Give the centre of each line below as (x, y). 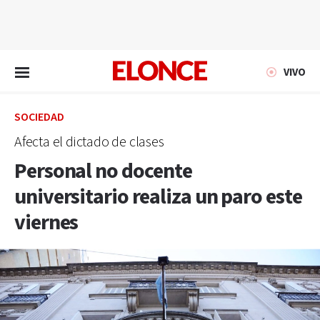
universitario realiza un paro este (158, 197)
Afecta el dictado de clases (89, 142)
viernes (46, 223)
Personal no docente (104, 171)
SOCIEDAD (39, 117)
